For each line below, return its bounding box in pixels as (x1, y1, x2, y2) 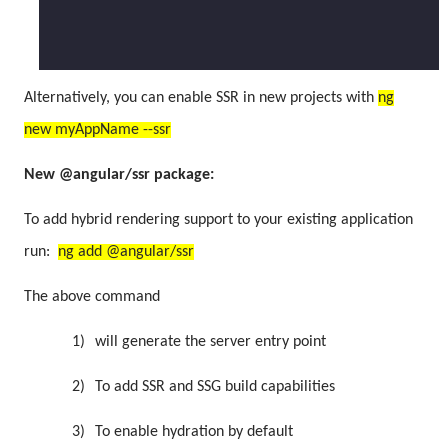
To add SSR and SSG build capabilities (95, 378, 335, 395)
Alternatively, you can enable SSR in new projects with (24, 89, 378, 106)
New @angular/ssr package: (24, 166, 214, 183)
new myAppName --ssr (24, 121, 171, 138)
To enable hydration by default (95, 423, 293, 440)
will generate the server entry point (95, 333, 326, 350)
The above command (24, 288, 160, 305)
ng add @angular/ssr (58, 243, 194, 260)
